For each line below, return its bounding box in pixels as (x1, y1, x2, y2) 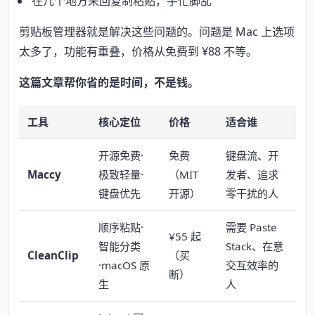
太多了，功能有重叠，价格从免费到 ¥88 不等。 (19, 44, 257, 60)
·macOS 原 (98, 257, 150, 272)
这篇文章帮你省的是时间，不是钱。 (19, 75, 199, 91)
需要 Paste (226, 219, 277, 234)
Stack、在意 (226, 238, 283, 253)
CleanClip (27, 247, 79, 262)
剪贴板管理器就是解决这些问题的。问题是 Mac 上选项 (19, 24, 295, 40)
